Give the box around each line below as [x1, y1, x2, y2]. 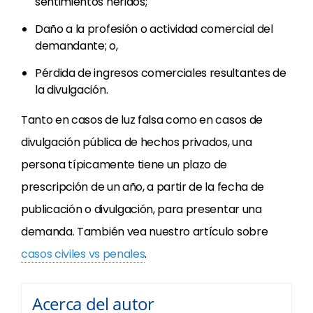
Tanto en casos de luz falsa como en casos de [21, 112, 263, 128]
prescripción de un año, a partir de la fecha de [21, 179, 264, 195]
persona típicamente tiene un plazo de [21, 156, 228, 173]
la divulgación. [35, 82, 108, 98]
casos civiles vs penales [21, 246, 145, 262]
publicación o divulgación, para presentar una [21, 201, 262, 217]
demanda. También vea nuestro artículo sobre [21, 224, 268, 240]
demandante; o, [35, 38, 118, 54]
